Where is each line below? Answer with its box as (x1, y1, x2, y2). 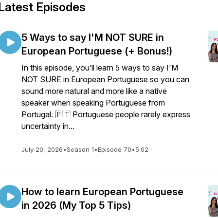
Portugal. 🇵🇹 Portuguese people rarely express (21, 109, 190, 119)
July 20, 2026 (21, 145, 63, 153)
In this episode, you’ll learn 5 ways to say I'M (21, 63, 178, 73)
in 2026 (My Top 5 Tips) (21, 200, 131, 211)
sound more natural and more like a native (21, 86, 167, 96)
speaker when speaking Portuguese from (21, 98, 165, 108)
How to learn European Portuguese (21, 186, 183, 198)
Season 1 (67, 145, 94, 153)
